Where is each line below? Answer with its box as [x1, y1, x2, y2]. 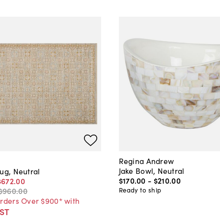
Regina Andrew [118, 155, 174, 166]
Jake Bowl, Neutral [118, 165, 185, 176]
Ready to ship [118, 185, 162, 194]
